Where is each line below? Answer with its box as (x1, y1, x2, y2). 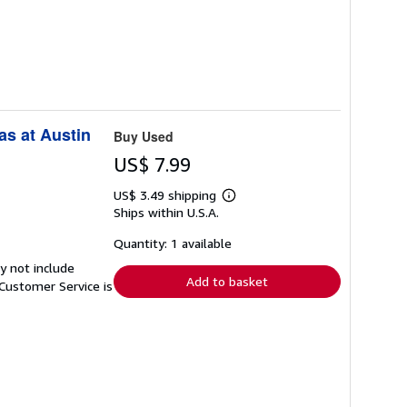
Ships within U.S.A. (114, 204, 219, 221)
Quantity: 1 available (114, 235, 232, 252)
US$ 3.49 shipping (114, 187, 220, 203)
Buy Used (114, 127, 174, 146)
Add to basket (186, 273, 268, 290)
